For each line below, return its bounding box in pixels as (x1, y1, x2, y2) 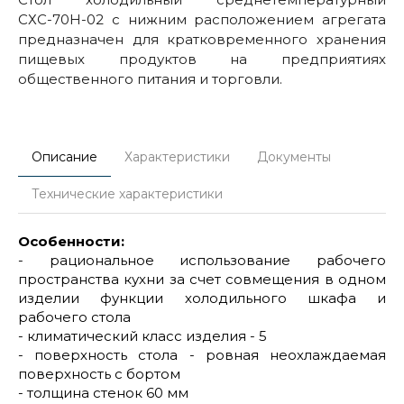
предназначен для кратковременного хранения (18, 30, 386, 48)
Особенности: (18, 232, 124, 250)
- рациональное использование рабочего (18, 251, 386, 269)
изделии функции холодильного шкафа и (18, 289, 386, 307)
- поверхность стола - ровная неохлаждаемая (18, 345, 386, 363)
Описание (32, 148, 97, 165)
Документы (257, 148, 331, 165)
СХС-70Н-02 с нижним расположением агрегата (18, 10, 386, 28)
